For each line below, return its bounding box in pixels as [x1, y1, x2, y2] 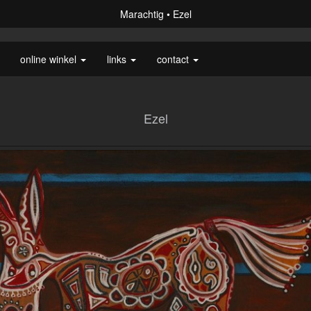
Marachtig [119, 7, 164, 21]
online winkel [20, 52, 79, 66]
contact [157, 52, 192, 66]
